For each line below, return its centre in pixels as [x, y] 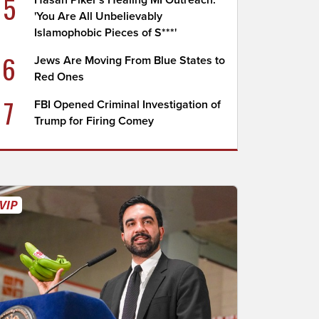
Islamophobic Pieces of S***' [106, 33]
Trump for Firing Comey [94, 121]
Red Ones [59, 77]
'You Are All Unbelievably [99, 16]
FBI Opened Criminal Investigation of [128, 105]
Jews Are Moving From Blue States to [130, 61]
